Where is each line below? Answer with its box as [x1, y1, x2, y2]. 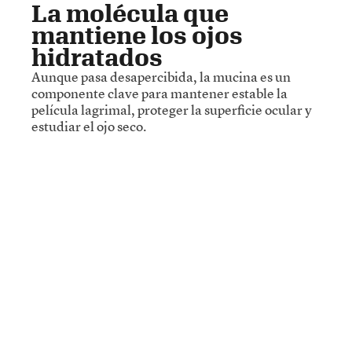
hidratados [31, 42, 163, 71]
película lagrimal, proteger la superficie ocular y [31, 100, 312, 119]
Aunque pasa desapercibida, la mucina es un [31, 67, 291, 86]
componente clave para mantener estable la [31, 83, 288, 102]
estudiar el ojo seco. [31, 116, 146, 135]
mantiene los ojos [31, 20, 243, 49]
